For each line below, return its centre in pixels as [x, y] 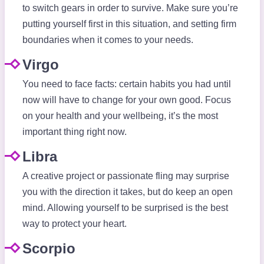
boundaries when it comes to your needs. [108, 40]
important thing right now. [74, 132]
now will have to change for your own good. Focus [126, 100]
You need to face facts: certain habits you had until [126, 84]
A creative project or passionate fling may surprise [126, 176]
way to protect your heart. [74, 224]
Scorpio [49, 249]
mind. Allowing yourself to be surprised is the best [125, 208]
